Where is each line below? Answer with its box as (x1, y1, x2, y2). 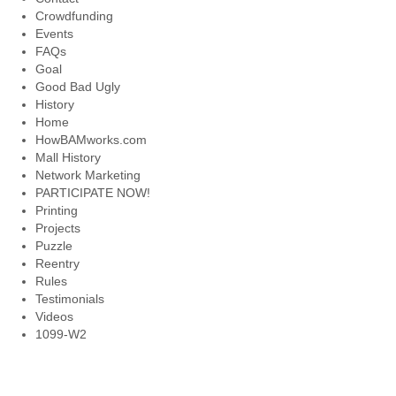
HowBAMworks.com (35, 133, 147, 147)
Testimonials (35, 292, 104, 306)
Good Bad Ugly (35, 80, 120, 94)
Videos (35, 309, 73, 324)
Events (35, 27, 73, 41)
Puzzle (35, 239, 72, 253)
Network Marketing (35, 168, 141, 182)
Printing (35, 203, 78, 217)
